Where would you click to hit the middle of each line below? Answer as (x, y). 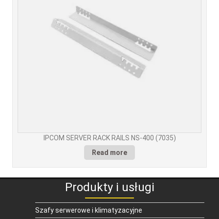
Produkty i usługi (109, 187)
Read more (109, 153)
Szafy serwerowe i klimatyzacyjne (89, 210)
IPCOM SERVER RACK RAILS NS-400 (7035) (109, 138)
